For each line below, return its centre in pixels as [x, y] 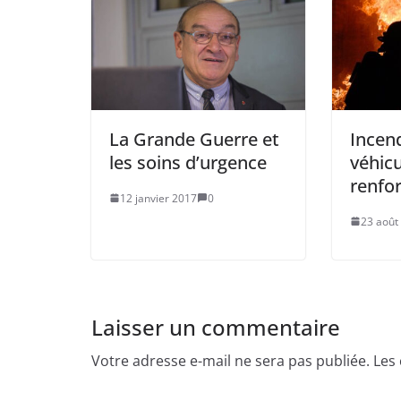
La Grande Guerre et [194, 139]
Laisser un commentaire [216, 327]
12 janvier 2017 [158, 198]
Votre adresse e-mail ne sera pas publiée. [230, 360]
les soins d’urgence [188, 162]
